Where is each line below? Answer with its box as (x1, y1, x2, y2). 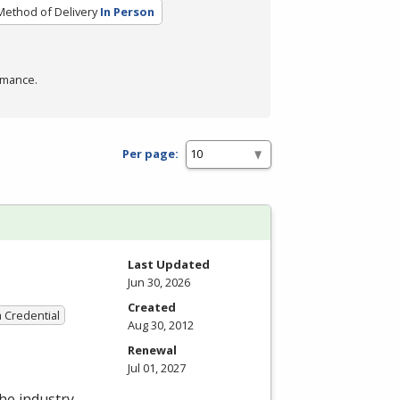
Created (128, 298, 176, 315)
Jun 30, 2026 (128, 273, 190, 290)
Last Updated (128, 255, 210, 272)
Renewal (128, 341, 177, 358)
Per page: (122, 146, 179, 162)
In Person (99, 3, 154, 20)
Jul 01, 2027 (128, 359, 186, 376)
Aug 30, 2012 (128, 316, 194, 333)
